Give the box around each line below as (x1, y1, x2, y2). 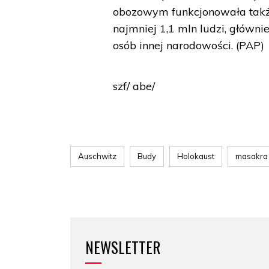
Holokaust (177, 151, 214, 161)
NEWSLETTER (85, 236, 160, 258)
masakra (235, 151, 268, 161)
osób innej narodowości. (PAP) (113, 38, 265, 52)
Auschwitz (78, 151, 116, 161)
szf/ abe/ (113, 79, 156, 93)
